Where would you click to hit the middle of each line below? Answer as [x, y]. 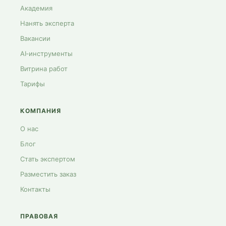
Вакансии [35, 38]
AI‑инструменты [46, 53]
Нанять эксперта [47, 23]
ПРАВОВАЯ [39, 216]
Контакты [35, 189]
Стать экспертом [48, 159]
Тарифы [33, 84]
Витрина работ [44, 69]
